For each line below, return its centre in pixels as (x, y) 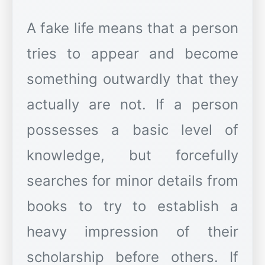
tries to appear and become (132, 54)
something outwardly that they (132, 79)
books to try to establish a (132, 206)
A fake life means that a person (132, 28)
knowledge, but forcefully (132, 156)
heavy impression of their (132, 232)
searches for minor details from (132, 181)
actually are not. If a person (132, 105)
